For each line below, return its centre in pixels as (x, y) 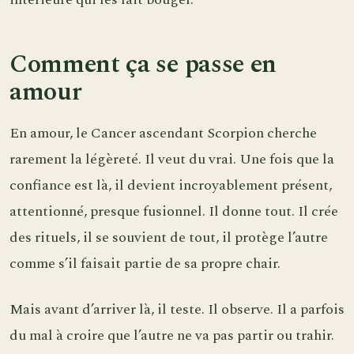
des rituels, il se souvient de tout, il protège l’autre (169, 237)
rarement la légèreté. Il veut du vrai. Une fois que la (172, 159)
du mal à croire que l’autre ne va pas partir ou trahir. (172, 336)
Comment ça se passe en (143, 65)
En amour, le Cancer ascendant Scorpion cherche (163, 133)
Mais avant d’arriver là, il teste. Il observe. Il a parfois (177, 310)
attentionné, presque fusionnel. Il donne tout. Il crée (174, 211)
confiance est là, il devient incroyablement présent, (171, 185)
